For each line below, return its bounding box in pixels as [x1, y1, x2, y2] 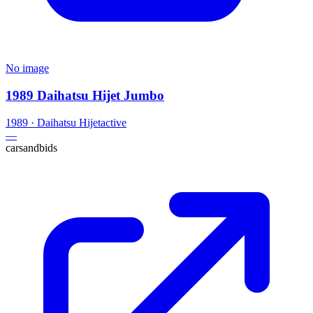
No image [6, 62, 49, 75]
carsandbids [6, 141, 57, 154]
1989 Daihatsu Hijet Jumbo [6, 87, 164, 103]
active [101, 116, 126, 129]
